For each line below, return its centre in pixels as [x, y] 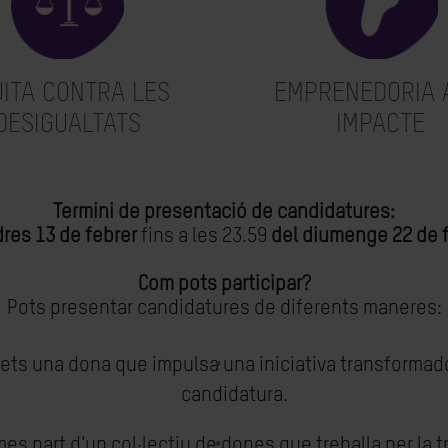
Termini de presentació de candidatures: [224, 213]
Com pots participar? [224, 285]
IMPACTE [380, 125]
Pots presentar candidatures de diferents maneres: [224, 309]
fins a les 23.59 [204, 237]
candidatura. [234, 396]
